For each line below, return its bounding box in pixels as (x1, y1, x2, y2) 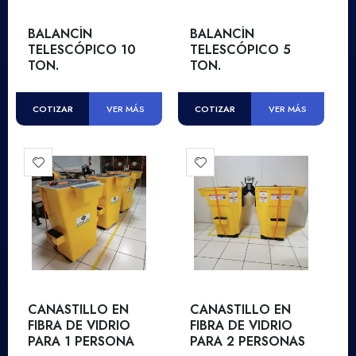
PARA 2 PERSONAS (190, 332, 305, 351)
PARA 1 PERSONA (28, 332, 134, 351)
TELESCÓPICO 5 (190, 41, 291, 60)
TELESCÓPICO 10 (28, 41, 136, 60)
